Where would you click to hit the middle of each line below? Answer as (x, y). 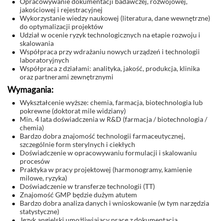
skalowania (37, 43)
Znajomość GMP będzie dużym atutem (78, 195)
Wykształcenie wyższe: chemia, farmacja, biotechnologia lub (111, 102)
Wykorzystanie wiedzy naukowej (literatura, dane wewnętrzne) (115, 18)
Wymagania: (30, 90)
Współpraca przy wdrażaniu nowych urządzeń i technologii (110, 52)
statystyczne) (39, 211)
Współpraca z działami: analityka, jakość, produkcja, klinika (110, 68)
